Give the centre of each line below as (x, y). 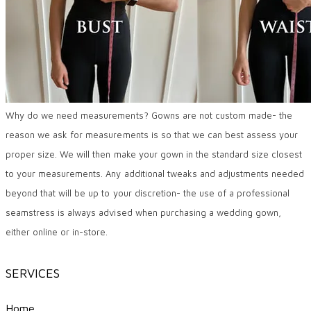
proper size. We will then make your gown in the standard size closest (154, 154)
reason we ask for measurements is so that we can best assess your (152, 134)
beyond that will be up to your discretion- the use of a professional (148, 193)
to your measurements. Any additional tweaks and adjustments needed (155, 173)
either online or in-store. (57, 232)
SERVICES (33, 273)
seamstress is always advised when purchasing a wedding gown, (144, 212)
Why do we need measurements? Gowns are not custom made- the (149, 115)
